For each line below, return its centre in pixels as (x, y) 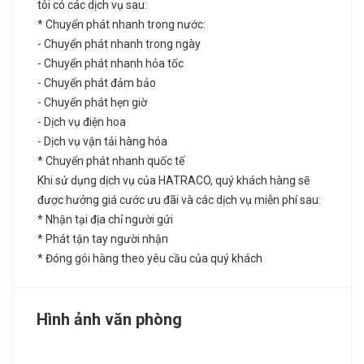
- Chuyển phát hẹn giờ (92, 103)
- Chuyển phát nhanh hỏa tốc (110, 64)
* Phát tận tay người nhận (103, 239)
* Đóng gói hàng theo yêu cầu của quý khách (150, 259)
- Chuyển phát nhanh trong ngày (119, 44)
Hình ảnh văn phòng (109, 320)
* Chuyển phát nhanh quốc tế (111, 161)
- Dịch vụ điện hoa (82, 122)
